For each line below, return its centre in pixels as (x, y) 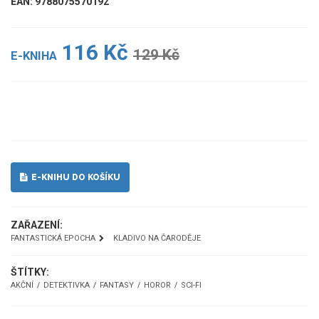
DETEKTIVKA (67, 286)
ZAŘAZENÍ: (37, 225)
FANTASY (117, 286)
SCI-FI (191, 286)
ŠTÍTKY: (30, 272)
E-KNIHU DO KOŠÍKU (74, 178)
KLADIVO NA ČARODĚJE (157, 239)
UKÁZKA (164, 111)
